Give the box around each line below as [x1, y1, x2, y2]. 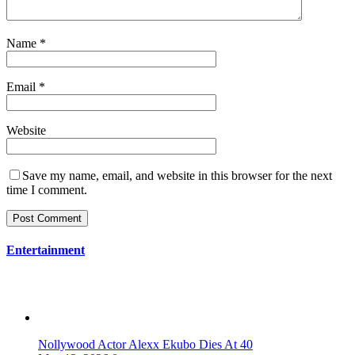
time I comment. [6, 182, 87, 197]
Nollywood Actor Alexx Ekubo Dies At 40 [38, 338, 253, 352]
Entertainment [6, 243, 85, 258]
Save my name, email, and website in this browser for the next [22, 168, 332, 182]
